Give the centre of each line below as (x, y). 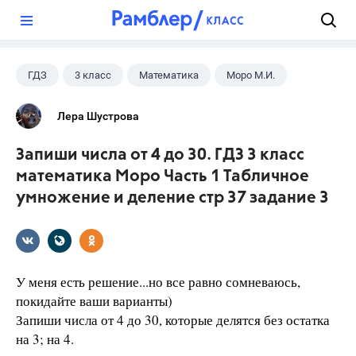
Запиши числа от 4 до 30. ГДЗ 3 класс (160, 155)
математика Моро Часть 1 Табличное (163, 177)
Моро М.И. (251, 75)
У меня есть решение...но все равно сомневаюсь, (158, 282)
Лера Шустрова (98, 116)
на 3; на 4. (45, 339)
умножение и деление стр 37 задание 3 (172, 198)
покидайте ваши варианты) (94, 301)
